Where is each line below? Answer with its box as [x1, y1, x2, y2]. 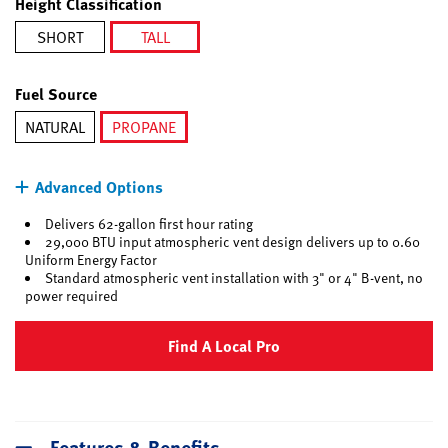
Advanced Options [35, 175, 163, 198]
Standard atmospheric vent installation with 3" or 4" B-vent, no [45, 267, 423, 288]
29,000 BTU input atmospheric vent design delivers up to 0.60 [45, 231, 420, 252]
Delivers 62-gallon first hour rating [45, 213, 253, 234]
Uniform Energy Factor [25, 249, 157, 270]
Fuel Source [15, 82, 97, 105]
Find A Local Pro [168, 334, 280, 358]
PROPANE [112, 115, 176, 139]
